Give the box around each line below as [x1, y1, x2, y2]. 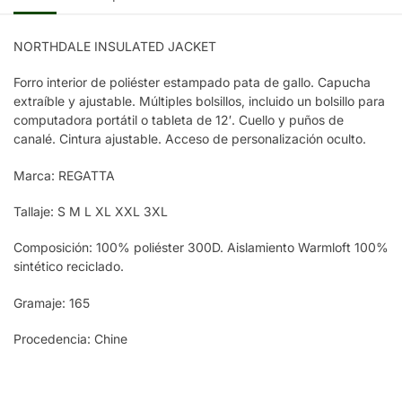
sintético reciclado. [13, 258, 124, 275]
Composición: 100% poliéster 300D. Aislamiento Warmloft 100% [13, 240, 389, 256]
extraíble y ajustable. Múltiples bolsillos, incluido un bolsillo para [13, 93, 385, 109]
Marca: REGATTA [13, 167, 115, 183]
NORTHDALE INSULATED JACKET [13, 38, 216, 54]
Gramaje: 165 [13, 294, 90, 310]
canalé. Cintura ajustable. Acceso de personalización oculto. [13, 131, 366, 147]
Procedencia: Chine [13, 331, 127, 347]
